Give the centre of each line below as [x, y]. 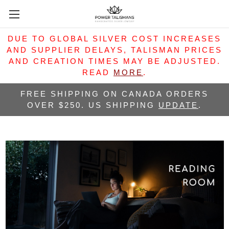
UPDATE [178, 105]
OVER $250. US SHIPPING [93, 105]
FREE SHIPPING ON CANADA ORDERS [114, 94]
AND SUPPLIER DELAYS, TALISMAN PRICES [114, 50]
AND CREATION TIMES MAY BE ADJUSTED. [114, 61]
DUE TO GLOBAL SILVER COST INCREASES [114, 39]
